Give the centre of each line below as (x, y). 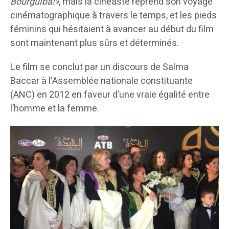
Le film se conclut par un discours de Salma (99, 67)
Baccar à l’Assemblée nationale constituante (101, 81)
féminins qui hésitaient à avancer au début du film (112, 29)
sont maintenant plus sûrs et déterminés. (95, 43)
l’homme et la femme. (55, 109)
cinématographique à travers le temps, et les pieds (113, 16)
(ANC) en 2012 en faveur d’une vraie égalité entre (110, 95)
